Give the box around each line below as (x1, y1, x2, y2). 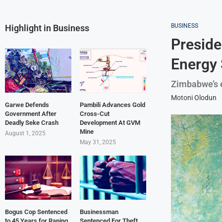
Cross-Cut (79, 110, 110, 118)
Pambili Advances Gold (79, 101, 145, 109)
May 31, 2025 (79, 139, 116, 146)
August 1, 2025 (5, 130, 46, 137)
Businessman (79, 208, 118, 216)
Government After (5, 110, 56, 118)
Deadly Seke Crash (5, 119, 58, 127)
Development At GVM (79, 119, 140, 127)
